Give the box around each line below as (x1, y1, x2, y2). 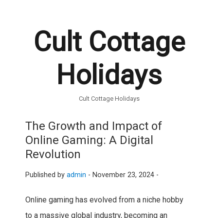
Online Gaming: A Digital (25, 133, 153, 147)
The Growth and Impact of (25, 119, 162, 133)
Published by (25, 171, 67, 180)
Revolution (25, 147, 81, 162)
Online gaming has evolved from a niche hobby (25, 195, 183, 205)
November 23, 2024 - (92, 171, 159, 180)
